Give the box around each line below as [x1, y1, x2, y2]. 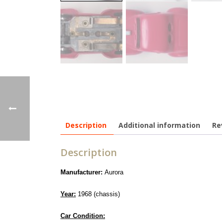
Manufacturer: [60, 168, 105, 176]
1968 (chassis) [76, 190, 120, 198]
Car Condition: [60, 212, 105, 220]
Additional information [118, 120, 200, 130]
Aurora [105, 168, 123, 176]
